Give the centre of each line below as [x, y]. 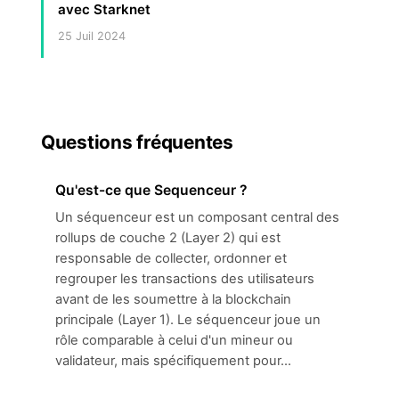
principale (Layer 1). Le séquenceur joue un [188, 320]
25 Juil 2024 [92, 36]
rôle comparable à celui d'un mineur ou [174, 340]
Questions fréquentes [137, 142]
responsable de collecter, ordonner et [171, 258]
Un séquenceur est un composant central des [197, 217]
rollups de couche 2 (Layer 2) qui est [168, 238]
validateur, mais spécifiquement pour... [173, 361]
